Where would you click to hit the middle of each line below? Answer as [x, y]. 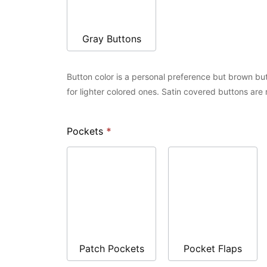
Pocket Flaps [213, 249]
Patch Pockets [111, 249]
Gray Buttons [111, 38]
